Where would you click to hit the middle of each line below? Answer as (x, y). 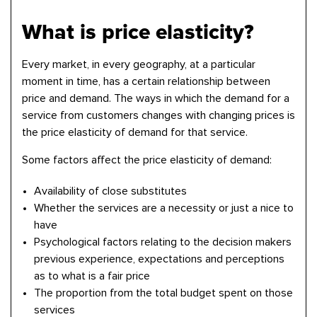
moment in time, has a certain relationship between (146, 81)
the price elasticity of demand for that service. (135, 132)
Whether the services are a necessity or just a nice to (164, 208)
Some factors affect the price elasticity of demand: (147, 160)
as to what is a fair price (92, 276)
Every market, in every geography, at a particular (139, 64)
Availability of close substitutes (110, 191)
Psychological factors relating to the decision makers (163, 242)
